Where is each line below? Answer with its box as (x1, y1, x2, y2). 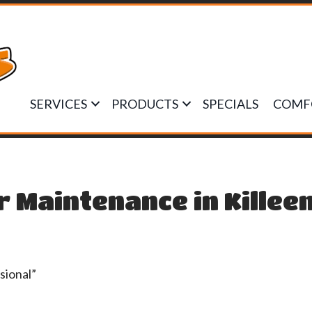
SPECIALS (203, 96, 258, 111)
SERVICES (30, 96, 87, 111)
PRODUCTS (111, 96, 178, 111)
